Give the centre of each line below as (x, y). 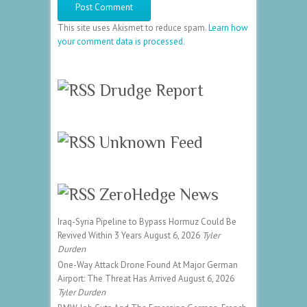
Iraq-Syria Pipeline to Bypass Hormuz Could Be (147, 221)
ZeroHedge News (159, 194)
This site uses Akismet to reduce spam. (133, 27)
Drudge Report (151, 90)
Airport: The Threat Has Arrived (117, 278)
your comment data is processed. (121, 41)
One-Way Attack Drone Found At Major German (148, 265)
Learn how (228, 27)
